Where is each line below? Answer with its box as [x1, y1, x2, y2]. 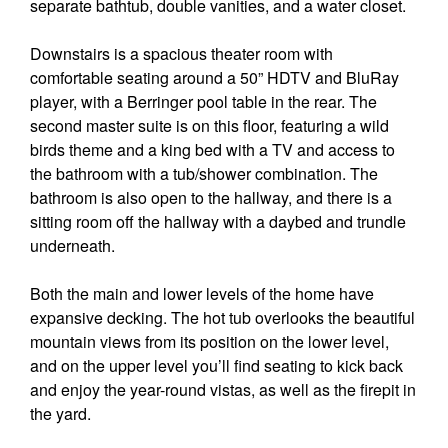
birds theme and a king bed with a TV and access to [30, 138, 395, 162]
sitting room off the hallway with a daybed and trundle [30, 210, 406, 234]
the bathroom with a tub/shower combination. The [30, 162, 378, 186]
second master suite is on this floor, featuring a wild [30, 114, 389, 138]
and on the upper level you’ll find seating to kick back [30, 354, 403, 378]
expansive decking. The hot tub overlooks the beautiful [30, 306, 415, 330]
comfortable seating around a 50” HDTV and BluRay [30, 66, 399, 90]
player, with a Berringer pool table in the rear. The [30, 90, 377, 114]
